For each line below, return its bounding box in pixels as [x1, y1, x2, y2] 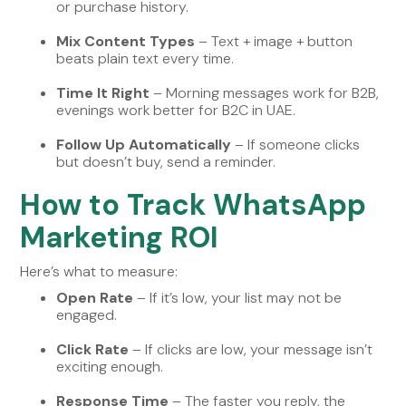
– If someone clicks [231, 134, 361, 154]
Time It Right [56, 82, 150, 102]
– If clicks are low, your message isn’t [129, 339, 373, 359]
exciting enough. [56, 356, 164, 376]
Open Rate [56, 287, 134, 307]
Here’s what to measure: [20, 261, 179, 281]
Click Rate [56, 339, 130, 359]
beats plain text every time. [56, 48, 235, 68]
